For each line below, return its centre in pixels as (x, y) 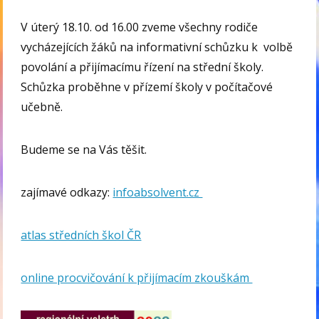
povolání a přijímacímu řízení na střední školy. (144, 67)
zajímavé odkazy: (67, 193)
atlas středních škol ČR (81, 235)
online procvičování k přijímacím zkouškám (137, 278)
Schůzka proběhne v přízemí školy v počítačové (147, 87)
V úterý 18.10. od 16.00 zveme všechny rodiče (140, 27)
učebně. (42, 107)
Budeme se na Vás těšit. (84, 150)
